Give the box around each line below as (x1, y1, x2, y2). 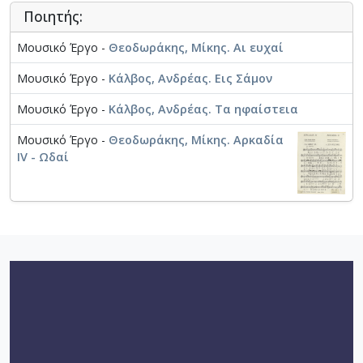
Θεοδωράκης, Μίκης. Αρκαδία (109, 132, 284, 148)
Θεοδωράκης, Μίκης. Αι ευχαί (109, 40, 284, 56)
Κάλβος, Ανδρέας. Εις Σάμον (109, 70, 272, 87)
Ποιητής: (23, 7, 83, 27)
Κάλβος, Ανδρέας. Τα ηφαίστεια (109, 101, 298, 117)
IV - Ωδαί (17, 149, 69, 165)
